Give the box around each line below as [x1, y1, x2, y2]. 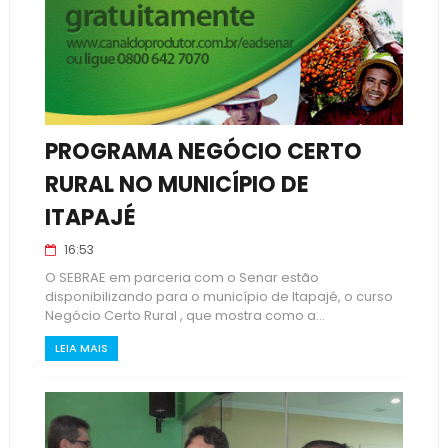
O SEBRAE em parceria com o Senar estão [44, 268, 319, 287]
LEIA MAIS [54, 340, 108, 356]
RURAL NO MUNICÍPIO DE [44, 169, 309, 200]
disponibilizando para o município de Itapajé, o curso [44, 287, 393, 306]
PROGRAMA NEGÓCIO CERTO [44, 136, 362, 167]
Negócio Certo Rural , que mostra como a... [44, 306, 325, 325]
